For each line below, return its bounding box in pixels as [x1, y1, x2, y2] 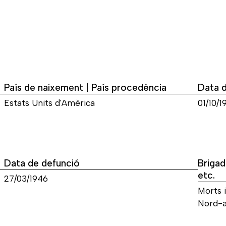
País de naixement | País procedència [4, 81, 166, 93]
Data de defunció [4, 157, 80, 169]
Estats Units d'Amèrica [4, 97, 95, 108]
